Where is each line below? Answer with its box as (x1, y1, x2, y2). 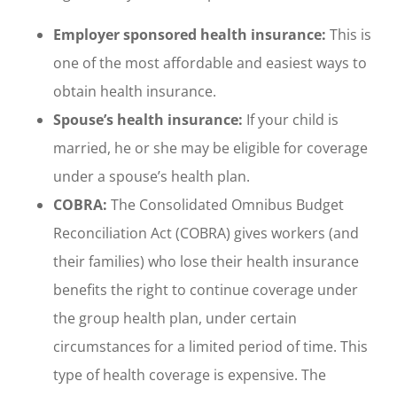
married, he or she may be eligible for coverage (53, 137, 368, 158)
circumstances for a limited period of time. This (53, 336, 368, 356)
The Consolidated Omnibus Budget (107, 194, 344, 214)
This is (326, 24, 371, 44)
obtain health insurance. (53, 81, 216, 101)
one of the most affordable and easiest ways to (53, 52, 367, 73)
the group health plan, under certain (53, 307, 297, 328)
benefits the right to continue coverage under (53, 279, 358, 300)
